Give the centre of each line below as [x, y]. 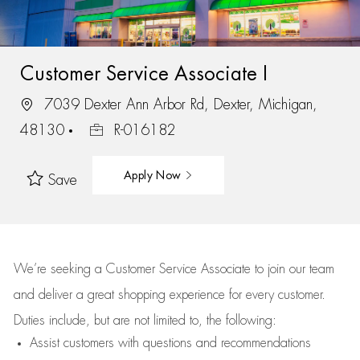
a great [97, 295]
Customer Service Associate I [143, 74]
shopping [143, 295]
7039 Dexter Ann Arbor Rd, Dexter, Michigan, [178, 104]
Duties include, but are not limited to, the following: [145, 321]
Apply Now [154, 175]
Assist [44, 343]
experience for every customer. [247, 295]
